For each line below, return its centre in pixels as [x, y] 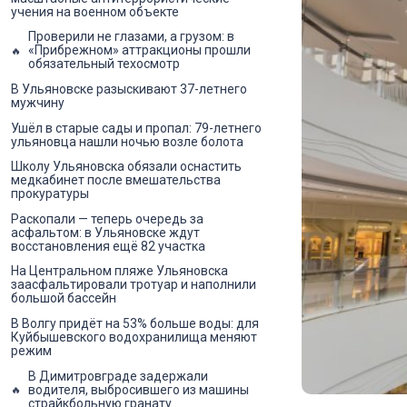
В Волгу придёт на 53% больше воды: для [135, 323]
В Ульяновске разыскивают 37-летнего [129, 89]
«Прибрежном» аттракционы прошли [139, 50]
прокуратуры [50, 194]
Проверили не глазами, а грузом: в [131, 37]
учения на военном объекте [95, 11]
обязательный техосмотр [104, 64]
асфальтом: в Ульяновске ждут [105, 232]
